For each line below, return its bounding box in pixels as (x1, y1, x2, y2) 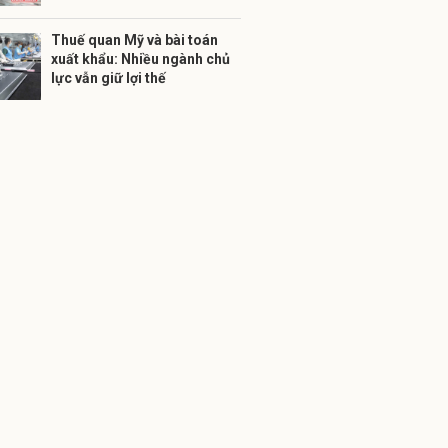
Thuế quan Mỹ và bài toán (51, 32, 218, 48)
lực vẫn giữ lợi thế (51, 70, 166, 86)
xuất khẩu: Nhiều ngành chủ (51, 51, 230, 67)
